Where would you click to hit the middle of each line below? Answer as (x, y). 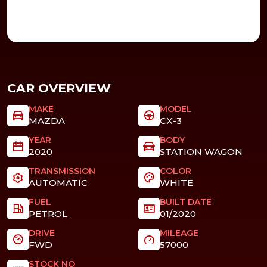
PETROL (48, 214)
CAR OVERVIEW (59, 88)
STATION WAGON (201, 152)
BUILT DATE (185, 202)
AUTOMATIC (58, 183)
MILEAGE (179, 233)
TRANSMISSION (62, 171)
